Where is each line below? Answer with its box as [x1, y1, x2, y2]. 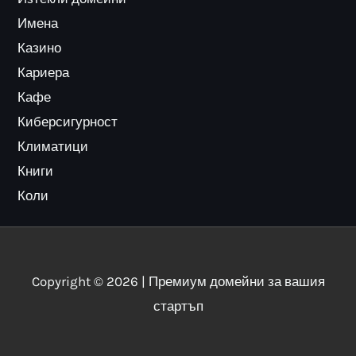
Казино [17, 39, 62, 56]
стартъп [153, 297, 203, 314]
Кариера [17, 64, 70, 80]
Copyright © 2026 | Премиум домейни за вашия [31, 273, 325, 289]
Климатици [17, 137, 89, 154]
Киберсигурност [17, 113, 118, 130]
